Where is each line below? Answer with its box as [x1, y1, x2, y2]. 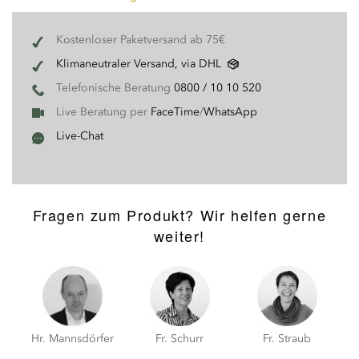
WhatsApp [204, 105, 257, 119]
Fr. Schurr [155, 332, 204, 345]
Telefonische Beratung [56, 81, 174, 95]
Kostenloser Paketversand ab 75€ [56, 33, 225, 46]
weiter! [153, 225, 206, 246]
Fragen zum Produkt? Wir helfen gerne [32, 204, 327, 225]
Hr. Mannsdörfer [30, 332, 114, 345]
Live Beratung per [56, 105, 151, 119]
